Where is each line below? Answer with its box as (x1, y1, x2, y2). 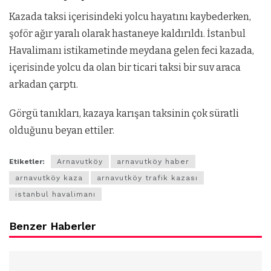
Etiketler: (9, 157, 45, 166)
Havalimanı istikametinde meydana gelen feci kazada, (9, 44, 254, 56)
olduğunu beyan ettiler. (9, 124, 114, 136)
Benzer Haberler (9, 220, 96, 233)
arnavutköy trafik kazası (97, 174, 198, 183)
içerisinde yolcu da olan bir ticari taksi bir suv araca (9, 61, 241, 73)
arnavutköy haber (117, 157, 189, 166)
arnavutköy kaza (15, 174, 83, 183)
